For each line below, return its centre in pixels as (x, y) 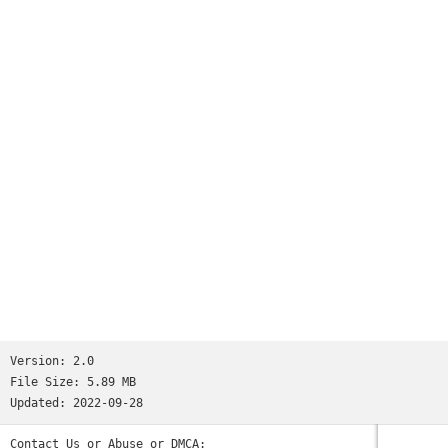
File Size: (48, 382)
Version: (41, 361)
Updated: (41, 403)
